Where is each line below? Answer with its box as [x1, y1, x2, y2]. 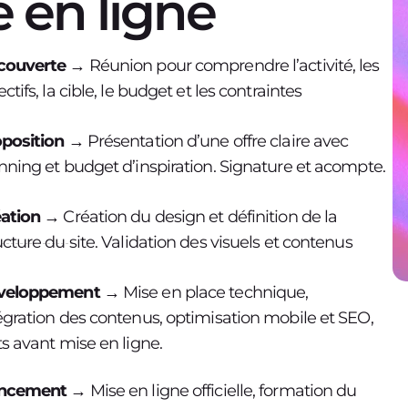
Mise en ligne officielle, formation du [89, 381, 357, 402]
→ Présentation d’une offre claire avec [67, 130, 349, 151]
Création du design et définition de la [59, 206, 338, 227]
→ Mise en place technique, [103, 281, 309, 302]
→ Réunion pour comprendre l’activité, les [69, 55, 380, 76]
